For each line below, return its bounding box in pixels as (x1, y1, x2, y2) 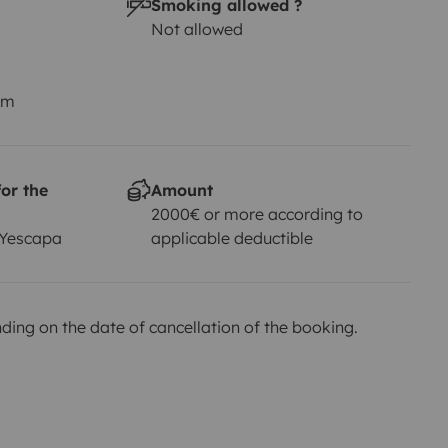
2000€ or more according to (150, 203, 363, 224)
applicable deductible (150, 227, 313, 248)
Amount (150, 179, 213, 200)
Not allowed (150, 18, 243, 39)
